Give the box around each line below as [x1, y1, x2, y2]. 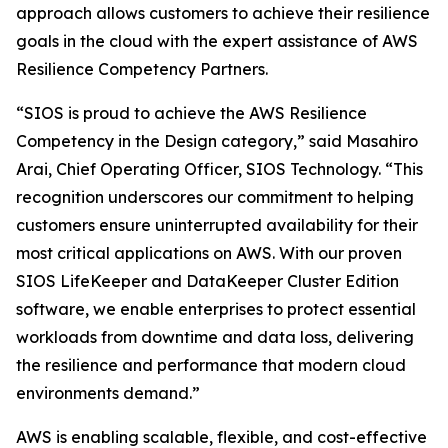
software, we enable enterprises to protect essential [16, 299, 416, 319]
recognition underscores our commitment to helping [16, 187, 414, 207]
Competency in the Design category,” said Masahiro [16, 131, 418, 151]
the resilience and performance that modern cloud [16, 355, 406, 375]
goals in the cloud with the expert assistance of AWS [16, 31, 418, 51]
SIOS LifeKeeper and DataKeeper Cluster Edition [16, 271, 399, 291]
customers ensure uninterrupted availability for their [16, 215, 418, 235]
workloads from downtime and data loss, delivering [16, 327, 414, 347]
